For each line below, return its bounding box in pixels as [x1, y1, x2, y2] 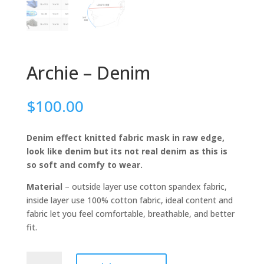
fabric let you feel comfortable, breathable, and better [26, 208, 235, 220]
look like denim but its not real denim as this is [26, 146, 227, 157]
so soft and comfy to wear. [26, 159, 145, 171]
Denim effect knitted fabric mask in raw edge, [26, 132, 225, 144]
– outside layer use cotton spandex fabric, [62, 181, 227, 193]
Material [26, 181, 62, 193]
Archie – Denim [26, 61, 150, 85]
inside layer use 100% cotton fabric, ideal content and [26, 194, 233, 206]
